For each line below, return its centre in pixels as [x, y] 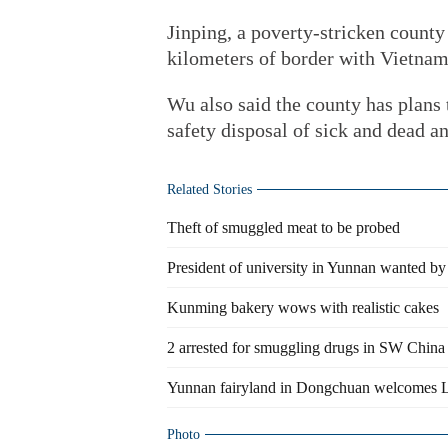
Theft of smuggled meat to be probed [283, 227]
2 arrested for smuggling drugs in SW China [306, 347]
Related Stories [209, 189]
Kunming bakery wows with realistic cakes [303, 307]
